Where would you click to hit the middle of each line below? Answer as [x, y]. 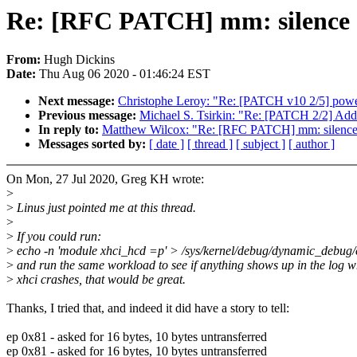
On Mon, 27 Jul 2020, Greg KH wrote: [105, 179]
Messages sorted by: [94, 144]
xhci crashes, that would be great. [100, 280]
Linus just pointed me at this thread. [105, 208]
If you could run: [57, 237]
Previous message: [89, 116]
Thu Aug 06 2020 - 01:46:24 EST [125, 74]
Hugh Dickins [79, 60]
